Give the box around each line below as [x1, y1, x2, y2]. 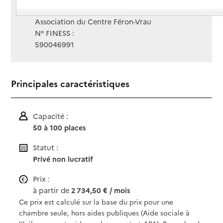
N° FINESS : [35, 28, 75, 38]
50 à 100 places [33, 122, 87, 132]
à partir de [33, 185, 72, 195]
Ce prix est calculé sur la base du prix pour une [19, 197, 174, 206]
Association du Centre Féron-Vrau [35, 16, 152, 27]
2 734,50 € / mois [71, 185, 131, 195]
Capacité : [33, 111, 69, 121]
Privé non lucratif [33, 153, 94, 164]
